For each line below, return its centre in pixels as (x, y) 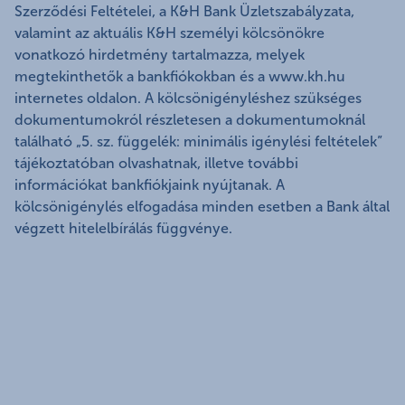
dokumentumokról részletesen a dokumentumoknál (190, 120)
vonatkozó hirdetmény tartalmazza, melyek (160, 55)
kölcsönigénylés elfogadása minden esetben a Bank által (202, 207)
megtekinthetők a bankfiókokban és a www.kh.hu (180, 77)
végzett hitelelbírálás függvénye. (123, 229)
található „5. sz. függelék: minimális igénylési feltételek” (198, 142)
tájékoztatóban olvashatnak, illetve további (156, 164)
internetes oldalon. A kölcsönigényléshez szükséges (188, 99)
